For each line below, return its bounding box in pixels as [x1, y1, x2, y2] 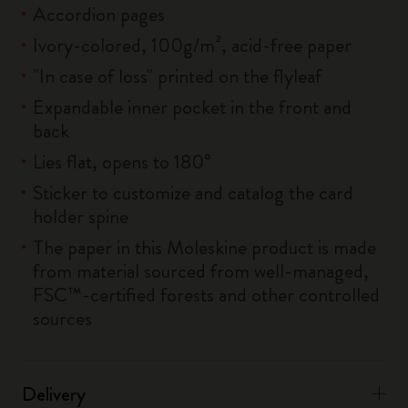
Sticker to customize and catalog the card [33, 178, 353, 207]
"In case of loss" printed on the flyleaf [33, 62, 321, 90]
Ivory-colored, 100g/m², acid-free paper [33, 31, 352, 59]
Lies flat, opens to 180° [33, 148, 211, 176]
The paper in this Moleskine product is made [33, 233, 376, 261]
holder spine [33, 202, 128, 230]
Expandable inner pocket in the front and [33, 93, 352, 121]
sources [33, 304, 92, 332]
